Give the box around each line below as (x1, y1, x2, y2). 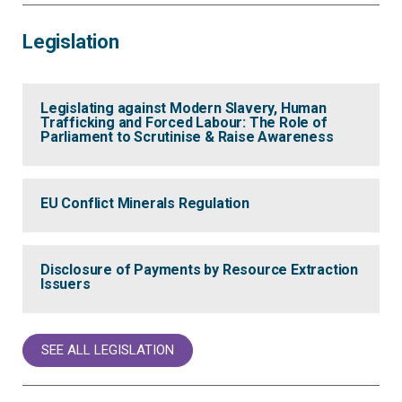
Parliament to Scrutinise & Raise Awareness (40, 128, 334, 146)
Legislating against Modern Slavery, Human (40, 100, 327, 118)
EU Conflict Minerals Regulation (40, 195, 249, 213)
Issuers (40, 275, 91, 293)
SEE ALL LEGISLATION (41, 342, 174, 359)
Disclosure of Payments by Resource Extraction (40, 261, 358, 279)
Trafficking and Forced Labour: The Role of (40, 114, 328, 132)
